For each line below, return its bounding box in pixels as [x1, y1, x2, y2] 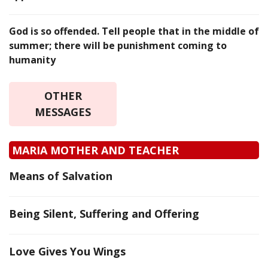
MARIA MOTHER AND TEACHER [12, 143, 179, 158]
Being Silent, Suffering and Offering [9, 206, 199, 221]
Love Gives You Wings [9, 244, 126, 259]
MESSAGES [35, 105, 91, 120]
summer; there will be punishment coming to [9, 39, 227, 53]
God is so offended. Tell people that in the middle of [9, 25, 259, 38]
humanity [9, 53, 56, 67]
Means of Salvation [9, 169, 112, 184]
